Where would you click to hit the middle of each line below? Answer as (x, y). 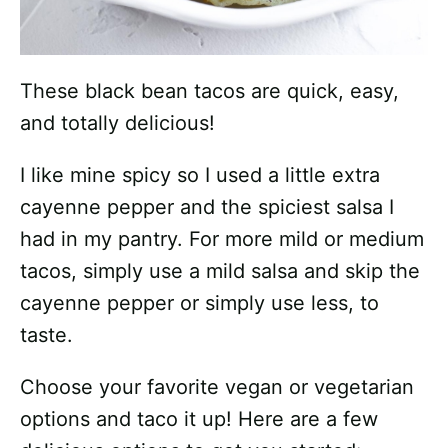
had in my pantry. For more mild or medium (222, 239)
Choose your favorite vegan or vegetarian (217, 387)
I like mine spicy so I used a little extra (200, 175)
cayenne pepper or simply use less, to (199, 303)
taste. (46, 335)
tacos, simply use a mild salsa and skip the (220, 271)
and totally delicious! (117, 123)
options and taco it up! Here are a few (199, 419)
